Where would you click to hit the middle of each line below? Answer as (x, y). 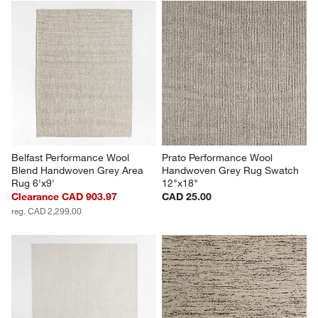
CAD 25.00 (187, 196)
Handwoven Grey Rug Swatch (232, 170)
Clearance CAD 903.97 (65, 196)
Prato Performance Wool (219, 157)
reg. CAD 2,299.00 (47, 210)
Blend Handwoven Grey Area (79, 170)
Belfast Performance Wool (72, 157)
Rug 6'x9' (33, 183)
